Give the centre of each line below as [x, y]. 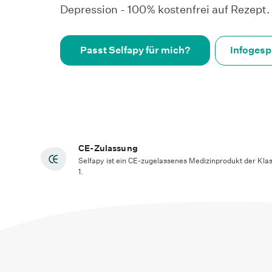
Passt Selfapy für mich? [135, 50]
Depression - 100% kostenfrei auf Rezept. [165, 10]
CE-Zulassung [108, 148]
